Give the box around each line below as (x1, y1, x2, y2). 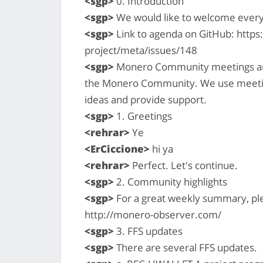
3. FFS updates (114, 224, 183, 238)
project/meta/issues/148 (85, 43, 197, 57)
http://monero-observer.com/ (85, 207, 221, 221)
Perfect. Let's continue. (130, 158, 238, 172)
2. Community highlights (114, 174, 227, 188)
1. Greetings (114, 109, 172, 123)
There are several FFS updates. (114, 240, 257, 254)
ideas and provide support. (85, 92, 207, 106)
